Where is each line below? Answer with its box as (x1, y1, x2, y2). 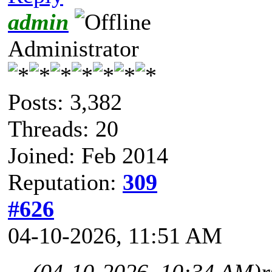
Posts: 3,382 (8, 89, 122, 115)
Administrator (8, 35, 139, 61)
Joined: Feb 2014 (8, 142, 168, 168)
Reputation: (8, 169, 123, 195)
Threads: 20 (8, 115, 118, 141)
